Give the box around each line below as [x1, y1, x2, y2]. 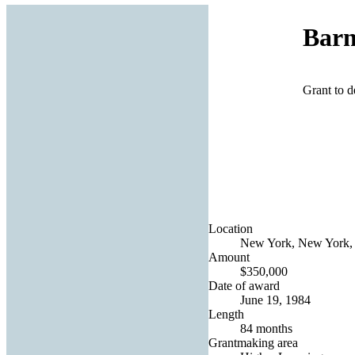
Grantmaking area [208, 335, 298, 349]
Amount [208, 250, 250, 264]
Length [208, 307, 244, 321]
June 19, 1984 [240, 292, 311, 307]
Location [208, 221, 253, 235]
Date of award [208, 278, 280, 292]
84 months [240, 321, 292, 335]
